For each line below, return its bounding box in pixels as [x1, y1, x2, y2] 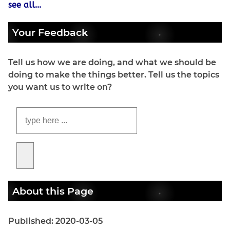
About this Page [12, 184, 93, 197]
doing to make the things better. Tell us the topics [8, 69, 219, 80]
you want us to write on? [8, 82, 112, 92]
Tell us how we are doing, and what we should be [8, 57, 216, 67]
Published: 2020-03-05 [8, 216, 103, 226]
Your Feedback [12, 26, 88, 39]
